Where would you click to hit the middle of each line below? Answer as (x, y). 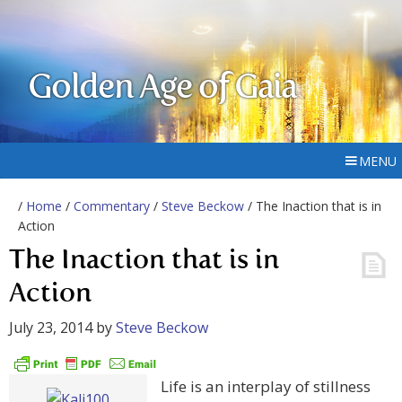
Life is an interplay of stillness (266, 387)
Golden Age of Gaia (162, 89)
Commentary (112, 206)
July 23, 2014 (51, 328)
